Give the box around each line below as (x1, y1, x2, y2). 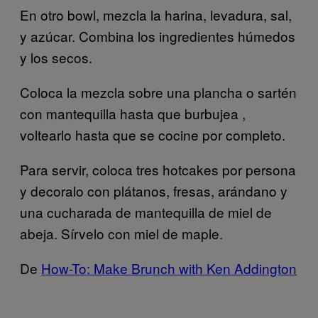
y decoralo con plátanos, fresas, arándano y (20, 180, 287, 200)
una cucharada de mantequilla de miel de (20, 202, 272, 221)
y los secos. (20, 47, 92, 67)
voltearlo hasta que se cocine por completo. (20, 124, 285, 144)
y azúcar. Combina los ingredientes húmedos (20, 26, 295, 45)
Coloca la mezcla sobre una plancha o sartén (20, 82, 297, 102)
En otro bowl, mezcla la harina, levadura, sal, (20, 4, 292, 24)
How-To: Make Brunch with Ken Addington (41, 258, 297, 278)
